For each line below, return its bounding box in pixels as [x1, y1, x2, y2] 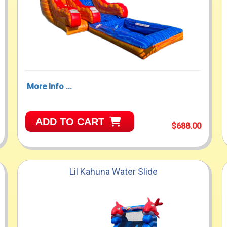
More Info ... [27, 81, 72, 91]
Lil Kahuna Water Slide [69, 166, 158, 177]
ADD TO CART [35, 116, 105, 127]
